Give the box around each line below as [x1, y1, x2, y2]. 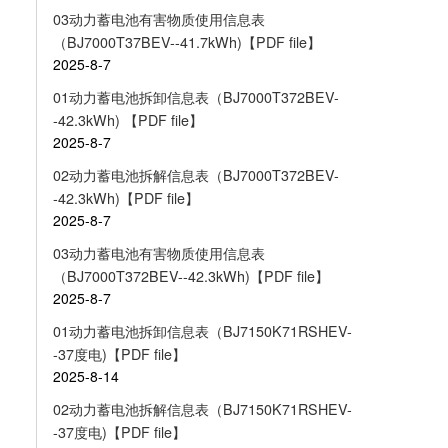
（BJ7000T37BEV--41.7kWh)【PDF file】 [52, 32, 321, 53]
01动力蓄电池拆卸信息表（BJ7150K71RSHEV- [52, 320, 352, 341]
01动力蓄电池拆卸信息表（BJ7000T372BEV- [52, 86, 339, 107]
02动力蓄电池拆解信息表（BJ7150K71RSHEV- [52, 398, 352, 419]
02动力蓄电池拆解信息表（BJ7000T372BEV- [52, 164, 339, 185]
